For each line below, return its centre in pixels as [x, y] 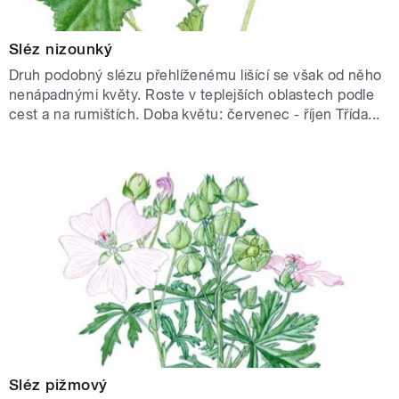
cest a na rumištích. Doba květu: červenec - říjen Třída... [195, 114]
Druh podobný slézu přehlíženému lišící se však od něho [195, 75]
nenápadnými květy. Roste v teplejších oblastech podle [192, 94]
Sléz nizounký [61, 49]
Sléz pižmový [58, 385]
